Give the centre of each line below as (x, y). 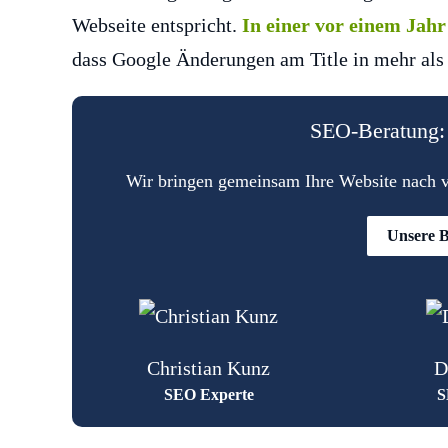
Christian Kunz (209, 367)
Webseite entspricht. (157, 25)
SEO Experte (208, 394)
